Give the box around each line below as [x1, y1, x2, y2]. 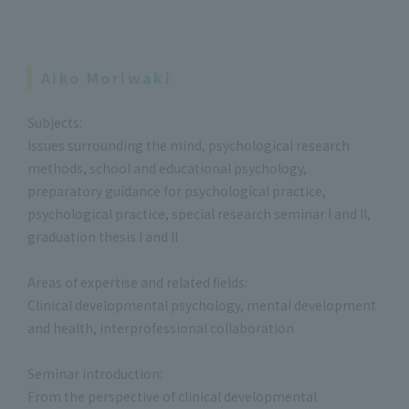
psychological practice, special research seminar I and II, [27, 204, 371, 223]
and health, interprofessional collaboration [27, 319, 294, 337]
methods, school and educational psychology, [27, 159, 307, 177]
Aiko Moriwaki [41, 67, 173, 89]
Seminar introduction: [27, 364, 163, 383]
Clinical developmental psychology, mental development [27, 296, 376, 314]
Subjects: [27, 113, 82, 131]
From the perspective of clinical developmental [27, 387, 317, 405]
